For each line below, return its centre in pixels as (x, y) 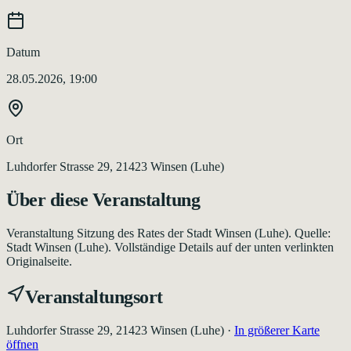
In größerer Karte (277, 330)
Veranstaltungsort (94, 297)
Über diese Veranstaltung (103, 199)
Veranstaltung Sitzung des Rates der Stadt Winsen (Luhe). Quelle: (168, 233)
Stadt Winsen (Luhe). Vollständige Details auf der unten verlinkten (170, 247)
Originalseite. (39, 261)
